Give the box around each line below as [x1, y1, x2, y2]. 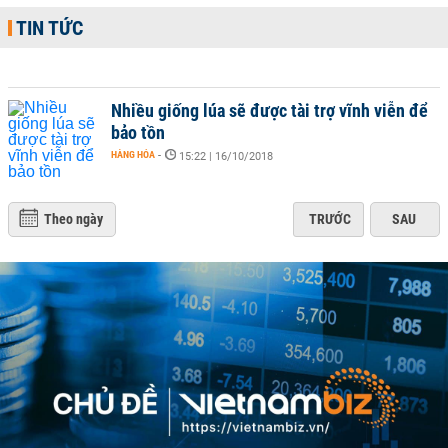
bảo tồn [111, 122, 165, 143]
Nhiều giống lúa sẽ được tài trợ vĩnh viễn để [111, 100, 428, 121]
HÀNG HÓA [111, 149, 155, 160]
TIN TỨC [16, 16, 83, 40]
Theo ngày [44, 211, 103, 227]
